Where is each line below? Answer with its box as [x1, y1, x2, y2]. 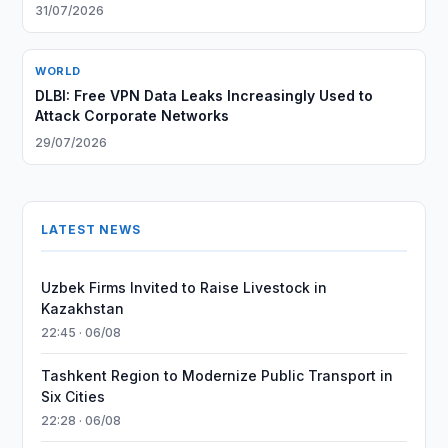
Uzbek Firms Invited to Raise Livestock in [41, 279, 328, 296]
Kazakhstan [41, 300, 125, 317]
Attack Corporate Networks [35, 107, 230, 124]
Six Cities [41, 388, 106, 405]
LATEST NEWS [41, 222, 141, 237]
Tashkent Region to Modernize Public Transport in [41, 367, 394, 384]
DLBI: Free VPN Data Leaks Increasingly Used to [35, 87, 374, 104]
